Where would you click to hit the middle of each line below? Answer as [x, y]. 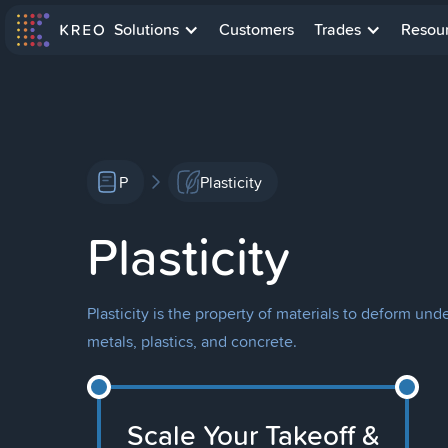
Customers [256, 29]
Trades [337, 29]
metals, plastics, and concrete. [192, 341]
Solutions [146, 29]
